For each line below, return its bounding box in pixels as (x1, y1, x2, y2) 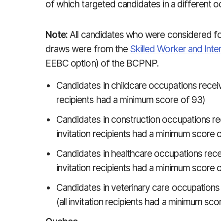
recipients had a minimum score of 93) (56, 94, 205, 106)
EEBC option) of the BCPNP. (45, 58, 159, 69)
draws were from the (45, 43, 130, 55)
